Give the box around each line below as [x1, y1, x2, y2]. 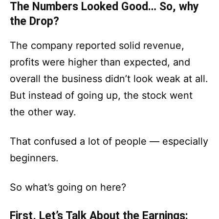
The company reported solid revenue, [10, 40, 184, 51]
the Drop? [10, 15, 59, 28]
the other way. [10, 106, 76, 118]
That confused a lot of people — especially [10, 135, 208, 147]
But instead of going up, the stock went [10, 89, 193, 101]
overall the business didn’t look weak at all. [10, 73, 208, 85]
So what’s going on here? [10, 181, 126, 193]
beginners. [10, 152, 59, 164]
